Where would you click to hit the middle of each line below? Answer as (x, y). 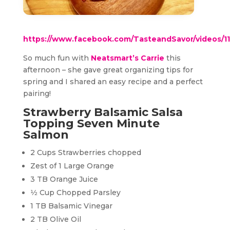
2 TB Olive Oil (55, 219)
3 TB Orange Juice (64, 179)
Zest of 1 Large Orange (72, 166)
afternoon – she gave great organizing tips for (108, 70)
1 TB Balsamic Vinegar (71, 206)
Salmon (46, 135)
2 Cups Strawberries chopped (85, 153)
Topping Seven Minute (91, 124)
